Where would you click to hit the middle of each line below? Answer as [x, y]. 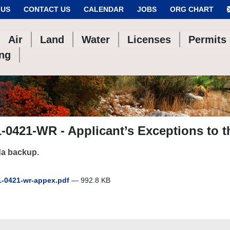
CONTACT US [47, 9]
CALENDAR [104, 9]
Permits [208, 40]
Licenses [149, 40]
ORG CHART [192, 9]
